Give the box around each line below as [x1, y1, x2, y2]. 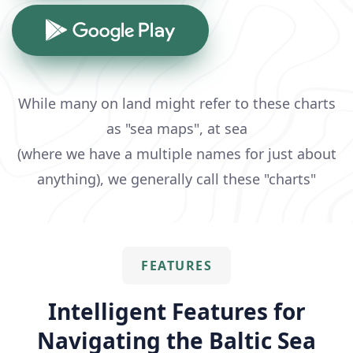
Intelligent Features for [47, 296, 306, 327]
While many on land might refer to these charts [17, 94, 336, 113]
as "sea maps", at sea [106, 119, 247, 139]
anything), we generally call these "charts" [37, 169, 316, 189]
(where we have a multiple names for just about [17, 144, 336, 164]
